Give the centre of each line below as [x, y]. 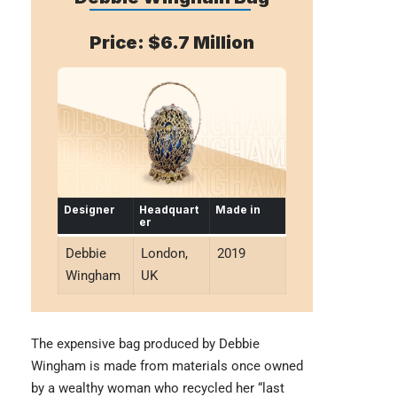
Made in [238, 210]
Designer [90, 210]
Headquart [169, 210]
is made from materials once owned [195, 366]
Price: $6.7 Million [172, 43]
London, [164, 254]
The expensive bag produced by [125, 344]
